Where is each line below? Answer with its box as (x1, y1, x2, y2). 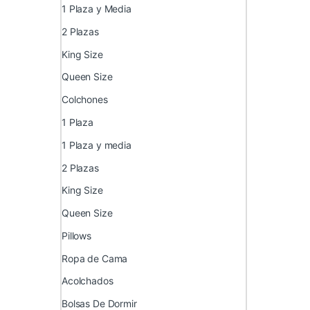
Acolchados (62, 275, 113, 287)
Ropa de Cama (62, 252, 128, 264)
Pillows (62, 229, 92, 241)
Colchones (62, 93, 108, 106)
